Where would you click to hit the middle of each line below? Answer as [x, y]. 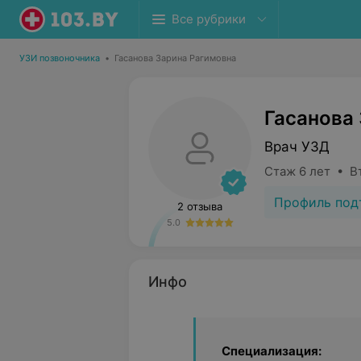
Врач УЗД [297, 146]
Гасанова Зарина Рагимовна [175, 58]
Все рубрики [209, 19]
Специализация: [272, 351]
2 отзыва [200, 206]
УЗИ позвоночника [60, 58]
